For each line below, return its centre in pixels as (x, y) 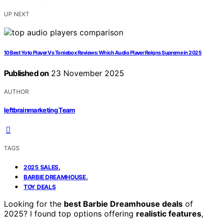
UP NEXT (17, 14)
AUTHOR (16, 91)
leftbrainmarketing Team (40, 110)
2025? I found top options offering (70, 214)
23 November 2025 (87, 73)
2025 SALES (41, 167)
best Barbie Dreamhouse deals (123, 204)
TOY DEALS (40, 187)
